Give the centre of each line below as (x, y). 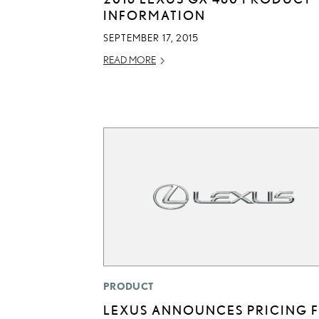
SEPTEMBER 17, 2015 (151, 37)
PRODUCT (129, 287)
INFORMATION (155, 15)
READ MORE (130, 59)
